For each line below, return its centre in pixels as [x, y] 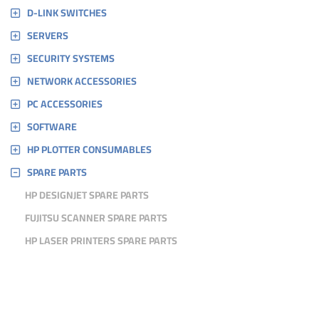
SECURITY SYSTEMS [71, 58]
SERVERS [48, 36]
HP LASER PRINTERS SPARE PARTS [101, 241]
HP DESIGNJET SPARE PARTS [87, 195]
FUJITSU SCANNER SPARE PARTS [96, 218]
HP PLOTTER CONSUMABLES [89, 150]
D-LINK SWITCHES [67, 13]
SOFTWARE [52, 127]
